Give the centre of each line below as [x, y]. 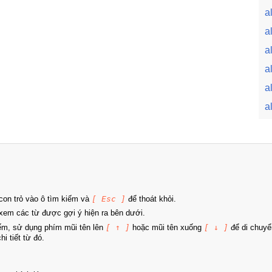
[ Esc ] [109, 199]
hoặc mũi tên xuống [167, 227]
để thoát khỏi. [151, 199]
